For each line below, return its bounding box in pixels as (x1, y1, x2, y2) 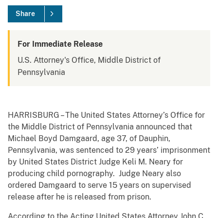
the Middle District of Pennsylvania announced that (8, 122, 192, 132)
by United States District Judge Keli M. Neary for (8, 157, 183, 167)
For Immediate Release (18, 39, 103, 49)
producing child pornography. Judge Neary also (8, 169, 181, 179)
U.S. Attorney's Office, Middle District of (18, 55, 161, 65)
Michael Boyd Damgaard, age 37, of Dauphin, (8, 134, 170, 144)
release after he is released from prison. (8, 192, 151, 202)
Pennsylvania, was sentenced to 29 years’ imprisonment (8, 145, 210, 155)
